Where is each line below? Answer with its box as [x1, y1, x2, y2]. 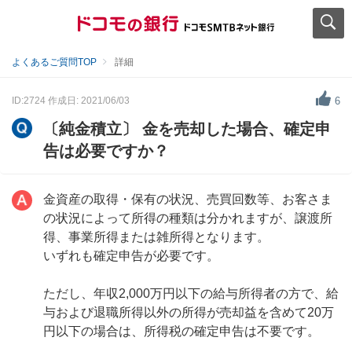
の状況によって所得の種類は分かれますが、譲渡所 [43, 211, 332, 225]
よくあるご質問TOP [12, 57, 97, 68]
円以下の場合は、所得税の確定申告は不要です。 [43, 324, 320, 338]
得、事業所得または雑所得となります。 [43, 230, 269, 244]
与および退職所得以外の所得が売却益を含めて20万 [43, 306, 334, 319]
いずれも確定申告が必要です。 [43, 249, 219, 262]
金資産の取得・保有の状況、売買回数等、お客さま [43, 192, 332, 206]
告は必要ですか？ [43, 142, 169, 159]
